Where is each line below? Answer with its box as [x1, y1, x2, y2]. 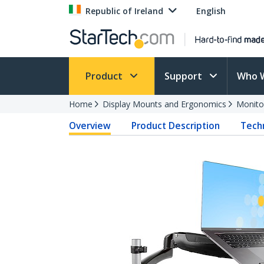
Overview [69, 119, 111, 132]
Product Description [131, 119, 220, 132]
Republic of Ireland [85, 5, 163, 16]
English [196, 5, 226, 16]
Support [164, 70, 204, 82]
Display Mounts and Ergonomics [103, 98, 226, 110]
